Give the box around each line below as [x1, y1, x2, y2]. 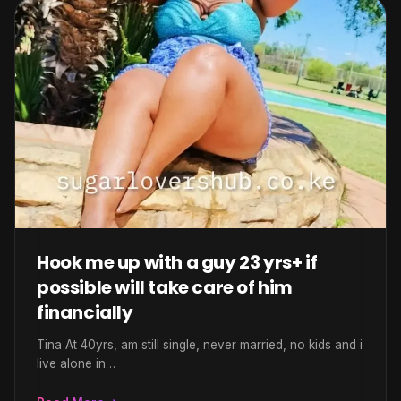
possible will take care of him [37, 275, 294, 300]
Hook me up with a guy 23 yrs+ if [37, 250, 318, 275]
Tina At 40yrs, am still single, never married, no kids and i [37, 337, 363, 352]
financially [37, 300, 133, 325]
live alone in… [37, 356, 115, 371]
